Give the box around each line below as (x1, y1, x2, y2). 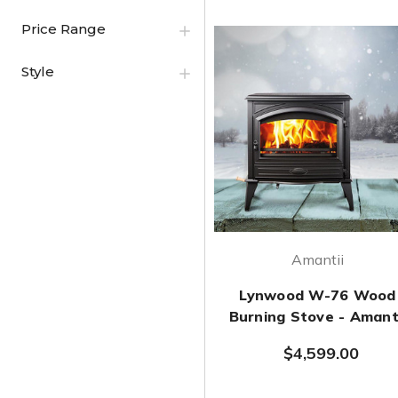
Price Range (21, 20, 106, 37)
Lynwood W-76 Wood (239, 286, 396, 304)
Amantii (291, 251, 345, 268)
